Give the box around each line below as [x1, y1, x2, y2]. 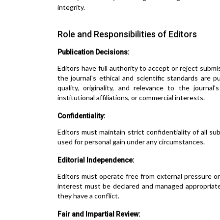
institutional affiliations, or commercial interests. [57, 93, 205, 102]
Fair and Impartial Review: [57, 210, 140, 218]
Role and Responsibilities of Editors [57, 29, 197, 39]
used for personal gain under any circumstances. [57, 137, 205, 146]
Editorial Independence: [57, 156, 135, 164]
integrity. [57, 3, 85, 11]
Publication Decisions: [57, 48, 130, 56]
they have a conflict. [57, 192, 119, 200]
